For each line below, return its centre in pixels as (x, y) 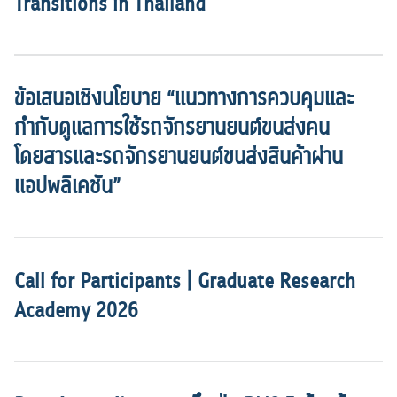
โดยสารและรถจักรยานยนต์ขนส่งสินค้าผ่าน (179, 157)
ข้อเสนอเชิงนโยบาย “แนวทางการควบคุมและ (184, 98)
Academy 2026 (76, 310)
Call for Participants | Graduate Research (185, 281)
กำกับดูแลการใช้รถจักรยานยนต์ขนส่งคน (172, 128)
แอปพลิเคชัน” (67, 186)
